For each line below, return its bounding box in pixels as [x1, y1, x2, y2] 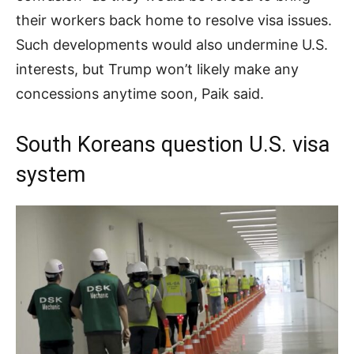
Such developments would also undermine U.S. [16, 36, 328, 53]
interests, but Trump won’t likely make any [16, 60, 299, 77]
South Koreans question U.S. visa [16, 131, 330, 157]
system [16, 161, 85, 187]
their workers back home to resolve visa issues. [16, 11, 332, 28]
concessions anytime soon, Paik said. [16, 85, 264, 102]
